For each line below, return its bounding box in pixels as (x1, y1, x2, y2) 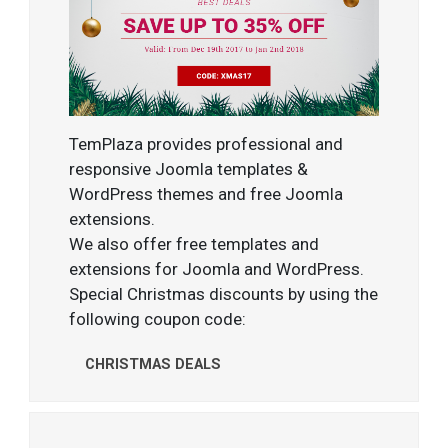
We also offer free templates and (69, 234, 320, 255)
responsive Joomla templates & (69, 159, 309, 180)
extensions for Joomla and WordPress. (69, 259, 365, 280)
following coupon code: (69, 309, 247, 330)
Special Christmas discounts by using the (69, 284, 379, 305)
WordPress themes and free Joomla (69, 184, 344, 205)
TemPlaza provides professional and (69, 134, 344, 155)
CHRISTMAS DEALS (85, 356, 222, 374)
